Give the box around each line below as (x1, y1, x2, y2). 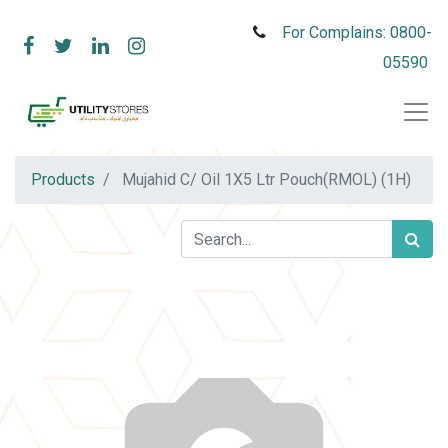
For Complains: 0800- (282, 23, 432, 42)
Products (31, 170, 95, 189)
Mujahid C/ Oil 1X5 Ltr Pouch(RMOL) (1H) (122, 170, 411, 189)
